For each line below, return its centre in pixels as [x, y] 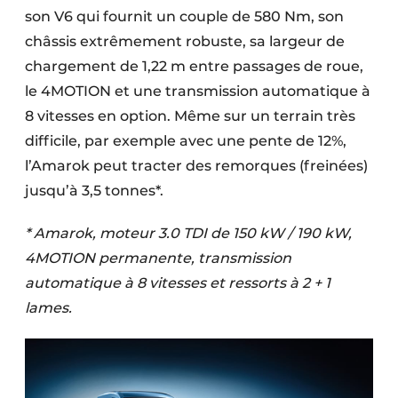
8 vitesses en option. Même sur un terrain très [190, 116]
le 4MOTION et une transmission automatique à [198, 92]
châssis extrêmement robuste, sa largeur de [185, 42]
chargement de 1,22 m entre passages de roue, [194, 67]
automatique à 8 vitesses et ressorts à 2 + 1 [178, 283]
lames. [48, 308]
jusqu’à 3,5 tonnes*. [94, 191]
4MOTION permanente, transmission [158, 259]
